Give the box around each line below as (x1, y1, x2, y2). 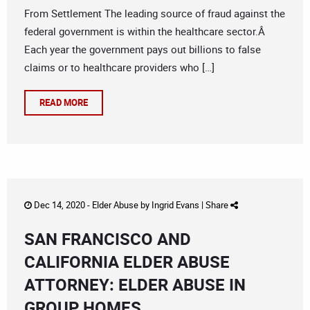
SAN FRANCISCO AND (24, 228, 191, 250)
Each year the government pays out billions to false (24, 42, 261, 57)
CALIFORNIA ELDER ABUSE (24, 250, 230, 273)
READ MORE (39, 96, 88, 109)
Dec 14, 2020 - (32, 199, 92, 212)
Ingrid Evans (152, 199, 199, 212)
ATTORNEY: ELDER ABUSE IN (24, 273, 246, 296)
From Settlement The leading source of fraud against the (24, 6, 285, 21)
